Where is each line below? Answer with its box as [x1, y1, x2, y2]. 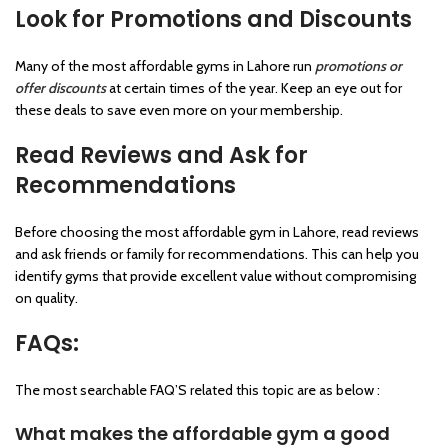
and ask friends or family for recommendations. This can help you [15, 244, 419, 263]
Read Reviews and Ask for [15, 139, 308, 171]
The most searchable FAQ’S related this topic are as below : [15, 380, 380, 399]
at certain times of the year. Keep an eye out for [106, 78, 402, 97]
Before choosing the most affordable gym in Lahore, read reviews [15, 222, 419, 241]
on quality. [15, 288, 78, 307]
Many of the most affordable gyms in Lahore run [15, 56, 315, 75]
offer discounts [15, 78, 106, 97]
